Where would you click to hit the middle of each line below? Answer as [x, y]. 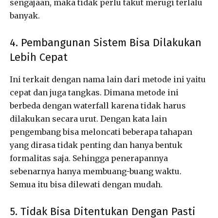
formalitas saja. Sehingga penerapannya [89, 158]
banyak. [25, 16]
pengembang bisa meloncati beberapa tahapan [101, 132]
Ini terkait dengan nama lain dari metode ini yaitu [108, 80]
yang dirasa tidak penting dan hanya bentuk [96, 145]
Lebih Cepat [39, 57]
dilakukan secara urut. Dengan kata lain [88, 119]
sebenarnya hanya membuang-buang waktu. [96, 172]
